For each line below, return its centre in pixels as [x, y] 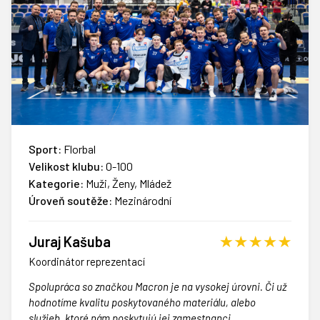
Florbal [79, 149]
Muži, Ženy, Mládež [127, 184]
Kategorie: [56, 184]
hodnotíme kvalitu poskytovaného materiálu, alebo [142, 302]
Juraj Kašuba [70, 242]
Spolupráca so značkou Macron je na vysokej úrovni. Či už [157, 287]
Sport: [45, 149]
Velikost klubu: [66, 166]
